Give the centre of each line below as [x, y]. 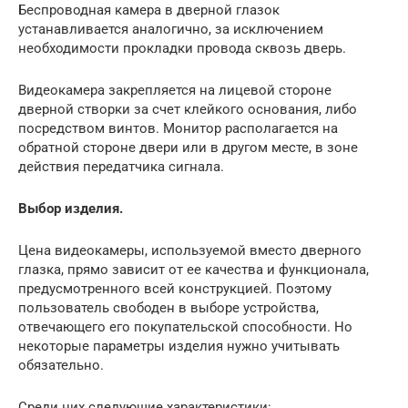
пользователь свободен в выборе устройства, [168, 307]
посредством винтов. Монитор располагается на [178, 128]
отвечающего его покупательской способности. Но [185, 326]
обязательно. [61, 365]
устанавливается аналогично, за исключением [171, 29]
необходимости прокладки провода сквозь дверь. [182, 48]
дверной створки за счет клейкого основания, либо [188, 109]
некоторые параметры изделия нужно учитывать [179, 346]
